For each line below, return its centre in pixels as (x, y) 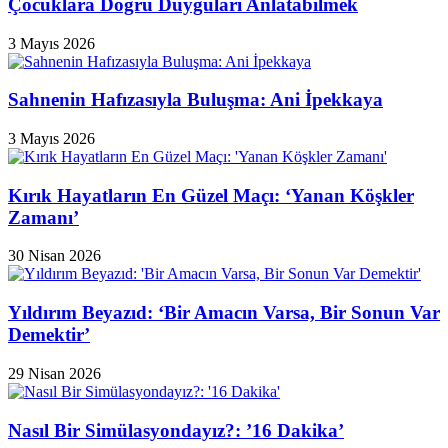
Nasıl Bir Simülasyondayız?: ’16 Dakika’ (176, 430)
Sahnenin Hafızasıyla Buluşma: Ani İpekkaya (195, 100)
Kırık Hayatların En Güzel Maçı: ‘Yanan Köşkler (211, 195)
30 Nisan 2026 (54, 256)
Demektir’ (49, 335)
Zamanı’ (43, 217)
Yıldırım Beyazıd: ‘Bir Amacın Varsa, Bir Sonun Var (224, 313)
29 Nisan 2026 (54, 373)
